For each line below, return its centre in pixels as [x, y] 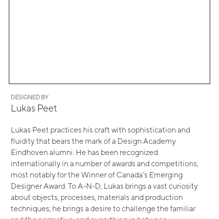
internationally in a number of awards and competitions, [105, 164]
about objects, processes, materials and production [97, 197]
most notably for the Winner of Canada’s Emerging [97, 175]
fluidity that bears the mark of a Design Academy [94, 141]
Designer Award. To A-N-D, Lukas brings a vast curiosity [105, 186]
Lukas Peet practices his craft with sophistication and [101, 130]
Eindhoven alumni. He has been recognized [85, 152]
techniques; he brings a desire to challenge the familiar [103, 208]
